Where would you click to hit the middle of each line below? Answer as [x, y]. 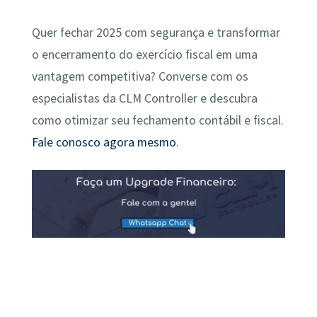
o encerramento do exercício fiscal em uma [144, 55]
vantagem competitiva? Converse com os [140, 77]
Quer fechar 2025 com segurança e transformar [156, 33]
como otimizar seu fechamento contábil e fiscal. [157, 121]
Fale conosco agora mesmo [104, 143]
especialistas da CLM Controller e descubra [144, 99]
